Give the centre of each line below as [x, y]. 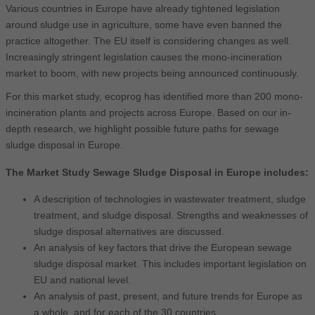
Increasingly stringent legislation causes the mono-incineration [144, 57]
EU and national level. [82, 279]
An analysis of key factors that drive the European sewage [163, 247]
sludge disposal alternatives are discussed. [129, 231]
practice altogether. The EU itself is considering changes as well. [148, 41]
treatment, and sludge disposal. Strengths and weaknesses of [171, 215]
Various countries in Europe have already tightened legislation [143, 9]
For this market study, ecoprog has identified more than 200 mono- [154, 97]
